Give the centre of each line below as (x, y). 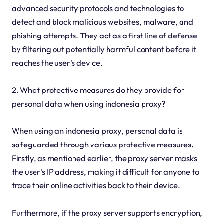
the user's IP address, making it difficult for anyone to (105, 172)
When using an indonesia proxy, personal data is (97, 131)
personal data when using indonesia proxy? (88, 104)
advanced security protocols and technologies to (98, 8)
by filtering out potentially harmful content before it (104, 49)
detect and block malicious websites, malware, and (102, 22)
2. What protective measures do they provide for (98, 90)
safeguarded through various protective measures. (102, 145)
